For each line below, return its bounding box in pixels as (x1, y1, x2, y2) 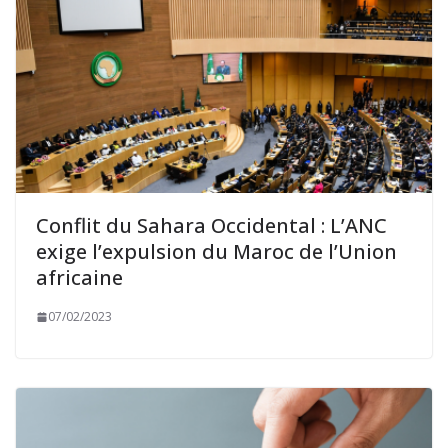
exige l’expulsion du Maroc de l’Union (36, 238, 397, 266)
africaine (36, 264, 123, 292)
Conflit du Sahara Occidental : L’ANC (36, 212, 387, 240)
